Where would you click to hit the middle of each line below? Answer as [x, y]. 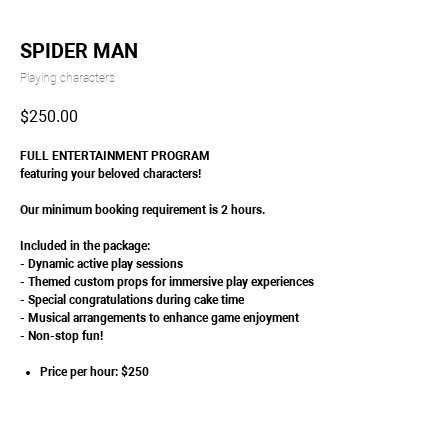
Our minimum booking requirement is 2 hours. [142, 210]
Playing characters [67, 77]
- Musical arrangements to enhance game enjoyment [159, 318]
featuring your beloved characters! [110, 174]
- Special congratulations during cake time [132, 300]
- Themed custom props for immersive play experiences [167, 282]
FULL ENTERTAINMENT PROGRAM [115, 156]
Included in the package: [85, 246]
